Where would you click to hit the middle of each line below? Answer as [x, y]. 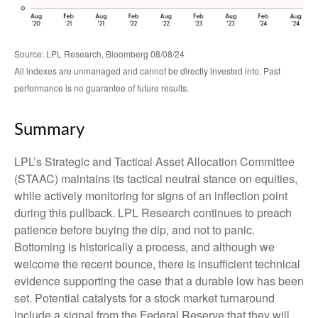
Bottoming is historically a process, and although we [144, 246]
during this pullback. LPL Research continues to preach [153, 212]
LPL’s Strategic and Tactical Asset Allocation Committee [154, 161]
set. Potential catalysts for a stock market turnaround [144, 297]
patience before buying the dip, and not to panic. [135, 229]
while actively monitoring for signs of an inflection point [151, 195]
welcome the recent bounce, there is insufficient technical [157, 263]
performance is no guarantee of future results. [102, 87]
